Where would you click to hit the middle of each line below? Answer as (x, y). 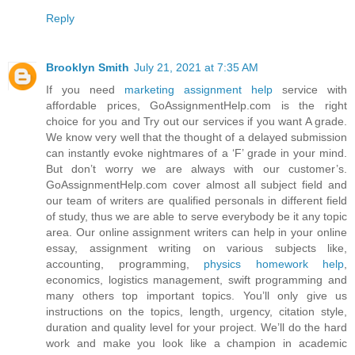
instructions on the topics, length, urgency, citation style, (197, 312)
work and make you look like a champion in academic (197, 344)
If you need (85, 90)
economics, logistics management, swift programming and (197, 280)
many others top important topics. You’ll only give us (197, 296)
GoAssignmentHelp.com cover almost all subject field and (197, 185)
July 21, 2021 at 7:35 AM (196, 68)
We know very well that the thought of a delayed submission (197, 137)
